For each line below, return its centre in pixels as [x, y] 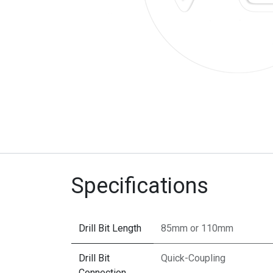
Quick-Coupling [193, 258]
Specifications [140, 186]
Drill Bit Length [110, 228]
